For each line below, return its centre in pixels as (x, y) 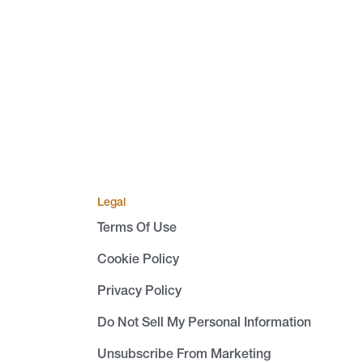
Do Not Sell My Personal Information (204, 322)
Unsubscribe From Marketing (184, 353)
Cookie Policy (138, 258)
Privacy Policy (139, 290)
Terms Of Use (137, 227)
